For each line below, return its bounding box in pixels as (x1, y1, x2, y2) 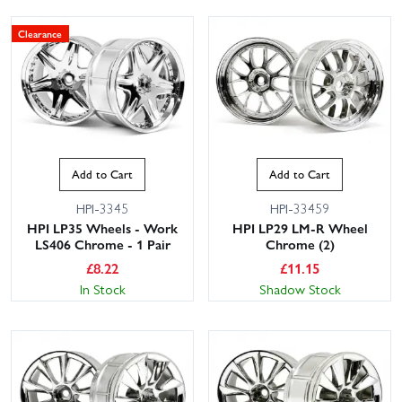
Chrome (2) (265, 233, 335, 254)
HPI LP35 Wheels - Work (27, 217, 178, 238)
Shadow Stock (258, 278, 341, 299)
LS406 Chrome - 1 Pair (34, 233, 170, 254)
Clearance (18, 26, 63, 41)
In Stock (79, 278, 126, 299)
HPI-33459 (270, 197, 329, 218)
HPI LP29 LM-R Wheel (232, 217, 368, 238)
